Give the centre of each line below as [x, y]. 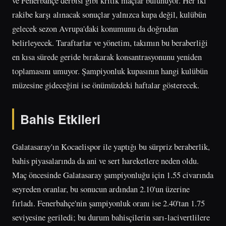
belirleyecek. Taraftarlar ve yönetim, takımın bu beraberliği [110, 42]
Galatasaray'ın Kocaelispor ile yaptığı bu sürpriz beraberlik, [111, 147]
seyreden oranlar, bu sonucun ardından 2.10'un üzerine [101, 189]
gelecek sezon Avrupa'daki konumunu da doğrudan [95, 28]
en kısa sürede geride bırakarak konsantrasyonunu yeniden [107, 56]
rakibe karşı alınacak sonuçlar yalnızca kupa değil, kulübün [109, 14]
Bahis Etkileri [60, 119]
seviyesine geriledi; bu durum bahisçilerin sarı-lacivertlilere [111, 217]
